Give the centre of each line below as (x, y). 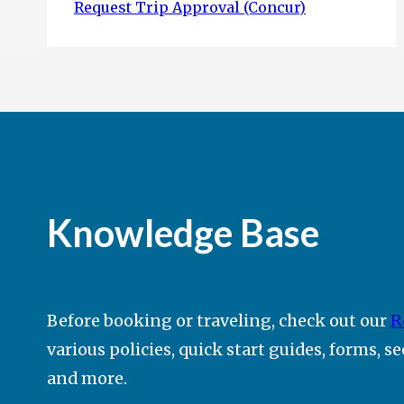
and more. (89, 378)
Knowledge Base (183, 233)
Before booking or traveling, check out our (219, 320)
